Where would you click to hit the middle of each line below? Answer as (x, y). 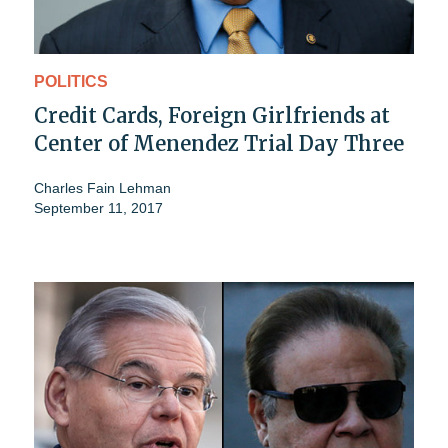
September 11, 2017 (98, 208)
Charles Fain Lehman (102, 188)
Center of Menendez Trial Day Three (219, 144)
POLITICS (71, 82)
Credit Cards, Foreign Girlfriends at (212, 116)
